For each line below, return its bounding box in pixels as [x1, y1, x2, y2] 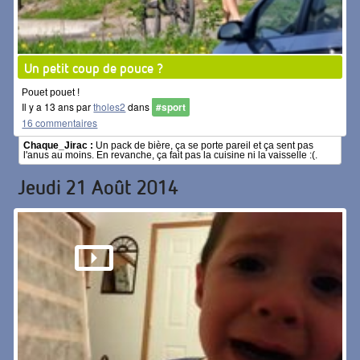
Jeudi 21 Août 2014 [18, 174, 179, 200]
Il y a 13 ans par [22, 100, 94, 114]
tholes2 [93, 100, 126, 114]
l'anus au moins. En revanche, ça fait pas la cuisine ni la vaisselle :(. [23, 149, 318, 162]
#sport [156, 100, 186, 115]
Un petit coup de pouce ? [24, 59, 164, 77]
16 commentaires [22, 116, 98, 130]
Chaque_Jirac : [23, 140, 94, 152]
